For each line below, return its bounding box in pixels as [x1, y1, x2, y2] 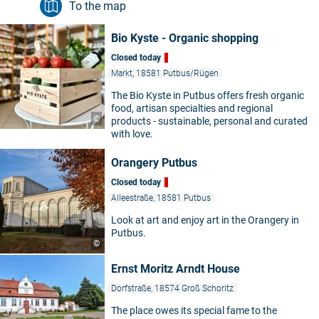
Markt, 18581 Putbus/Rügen [111, 68, 219, 79]
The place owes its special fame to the [111, 305, 277, 317]
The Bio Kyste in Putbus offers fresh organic [111, 90, 304, 102]
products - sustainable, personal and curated [111, 115, 308, 127]
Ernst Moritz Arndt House [111, 262, 240, 276]
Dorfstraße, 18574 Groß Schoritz [111, 283, 234, 294]
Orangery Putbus [111, 156, 197, 170]
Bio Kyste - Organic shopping [111, 31, 258, 46]
